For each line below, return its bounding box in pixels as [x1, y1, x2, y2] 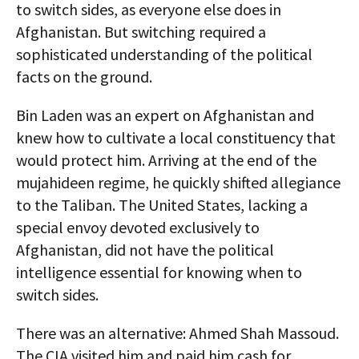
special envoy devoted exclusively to [16, 217, 260, 238]
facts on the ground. [16, 67, 152, 87]
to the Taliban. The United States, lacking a [16, 195, 308, 216]
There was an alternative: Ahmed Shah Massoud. [16, 323, 339, 344]
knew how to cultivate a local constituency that [16, 127, 336, 148]
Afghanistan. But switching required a [16, 22, 266, 42]
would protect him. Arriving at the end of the [16, 150, 317, 171]
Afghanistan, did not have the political [16, 240, 274, 260]
